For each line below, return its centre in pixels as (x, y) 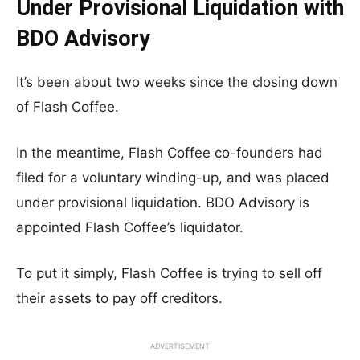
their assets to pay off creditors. (119, 298)
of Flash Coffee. (67, 107)
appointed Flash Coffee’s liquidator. (130, 227)
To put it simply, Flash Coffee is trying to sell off (169, 273)
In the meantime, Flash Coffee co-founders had (170, 153)
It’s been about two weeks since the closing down (177, 82)
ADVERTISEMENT (180, 346)
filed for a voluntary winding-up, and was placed (173, 178)
